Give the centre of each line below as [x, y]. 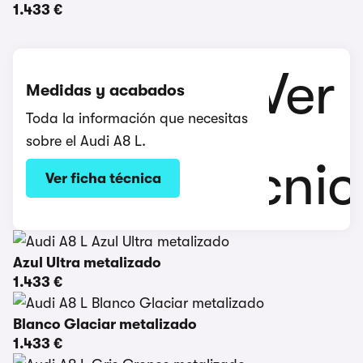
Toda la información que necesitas [137, 118]
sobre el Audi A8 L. [86, 141]
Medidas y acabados [105, 90]
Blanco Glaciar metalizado [105, 324]
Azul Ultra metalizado [87, 263]
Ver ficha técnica [103, 178]
